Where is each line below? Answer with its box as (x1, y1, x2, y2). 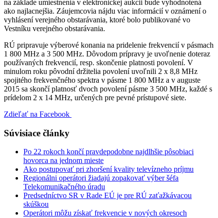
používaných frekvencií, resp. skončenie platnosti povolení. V (4, 58, 193, 67)
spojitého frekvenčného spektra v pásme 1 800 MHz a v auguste (4, 75, 200, 84)
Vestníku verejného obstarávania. (4, 24, 105, 33)
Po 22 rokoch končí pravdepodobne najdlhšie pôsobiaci (23, 147, 194, 156)
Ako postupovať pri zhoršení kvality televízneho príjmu (23, 165, 194, 174)
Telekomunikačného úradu (23, 182, 105, 191)
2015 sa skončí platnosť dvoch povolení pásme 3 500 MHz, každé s (4, 84, 212, 93)
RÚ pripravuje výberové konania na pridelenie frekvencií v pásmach (4, 40, 214, 49)
